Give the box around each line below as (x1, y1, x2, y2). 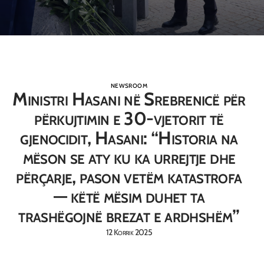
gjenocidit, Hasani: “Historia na (20, 127, 238, 149)
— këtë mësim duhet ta (54, 185, 204, 207)
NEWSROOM (110, 82, 148, 90)
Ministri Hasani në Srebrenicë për (12, 88, 246, 110)
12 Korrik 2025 (105, 227, 153, 237)
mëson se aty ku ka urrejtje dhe (22, 146, 236, 169)
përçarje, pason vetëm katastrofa (16, 166, 242, 188)
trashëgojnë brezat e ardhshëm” (18, 204, 240, 227)
